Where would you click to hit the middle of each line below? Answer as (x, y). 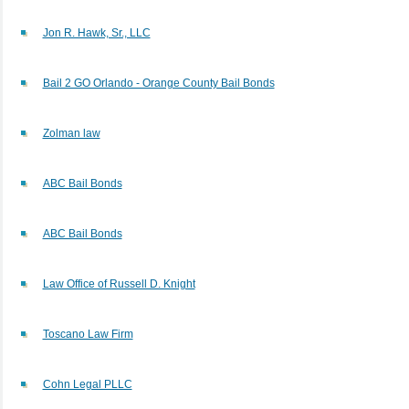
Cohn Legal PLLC (87, 384)
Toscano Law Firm (88, 334)
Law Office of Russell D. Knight (119, 283)
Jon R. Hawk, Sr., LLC (96, 32)
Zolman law (71, 133)
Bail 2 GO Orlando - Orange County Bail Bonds (158, 83)
